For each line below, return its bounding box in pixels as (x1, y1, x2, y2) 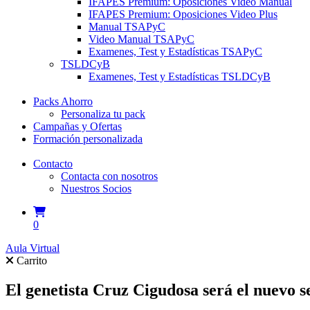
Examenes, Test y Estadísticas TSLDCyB (89, 71, 271, 82)
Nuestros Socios (61, 183, 131, 194)
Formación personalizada (33, 133, 143, 145)
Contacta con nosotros (61, 170, 158, 182)
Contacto (33, 158, 73, 170)
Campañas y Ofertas (33, 120, 122, 132)
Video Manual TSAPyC (89, 33, 194, 45)
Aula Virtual (6, 242, 60, 254)
